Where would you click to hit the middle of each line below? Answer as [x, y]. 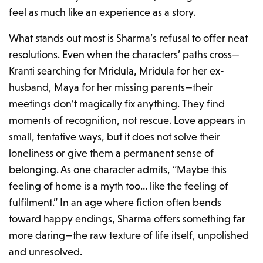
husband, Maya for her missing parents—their [111, 87]
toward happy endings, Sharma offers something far [127, 219]
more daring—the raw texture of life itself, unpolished [129, 235]
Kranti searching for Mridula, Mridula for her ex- [117, 71]
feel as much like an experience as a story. [102, 12]
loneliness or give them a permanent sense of [112, 153]
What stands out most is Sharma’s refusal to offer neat [129, 38]
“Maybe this [200, 170]
